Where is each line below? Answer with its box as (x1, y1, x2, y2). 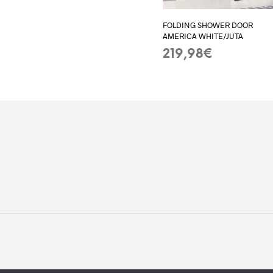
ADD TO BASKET (163, 63, 227, 72)
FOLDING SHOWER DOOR (163, 19, 253, 30)
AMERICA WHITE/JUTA (163, 30, 244, 41)
